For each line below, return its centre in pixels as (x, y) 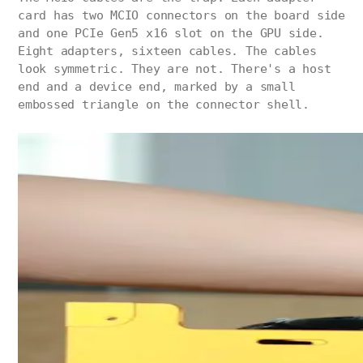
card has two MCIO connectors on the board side (181, 16)
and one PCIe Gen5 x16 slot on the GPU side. (171, 34)
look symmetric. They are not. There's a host (175, 69)
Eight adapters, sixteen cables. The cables (167, 51)
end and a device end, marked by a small (157, 87)
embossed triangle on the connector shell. (164, 105)
